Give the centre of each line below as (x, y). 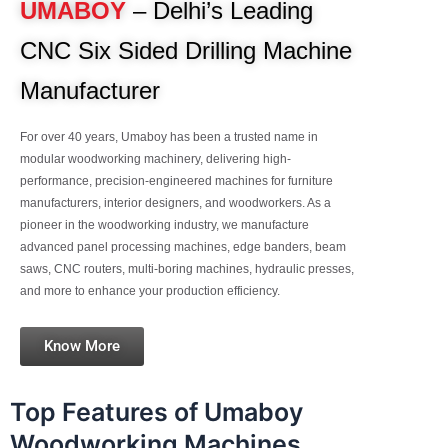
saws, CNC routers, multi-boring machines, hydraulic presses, (187, 268)
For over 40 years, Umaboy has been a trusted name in (169, 136)
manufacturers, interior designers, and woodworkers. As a (175, 202)
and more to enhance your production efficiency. (150, 290)
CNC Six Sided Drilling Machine (186, 50)
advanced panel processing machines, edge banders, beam (183, 246)
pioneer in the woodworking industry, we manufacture (164, 224)
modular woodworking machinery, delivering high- (155, 158)
